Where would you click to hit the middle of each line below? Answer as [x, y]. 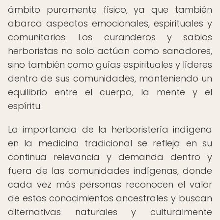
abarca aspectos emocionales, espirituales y [110, 23]
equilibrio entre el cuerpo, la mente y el [110, 92]
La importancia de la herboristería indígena [110, 129]
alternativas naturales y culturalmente [110, 212]
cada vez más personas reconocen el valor [110, 184]
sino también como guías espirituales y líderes [110, 65]
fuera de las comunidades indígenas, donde [110, 171]
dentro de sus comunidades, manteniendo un [110, 78]
